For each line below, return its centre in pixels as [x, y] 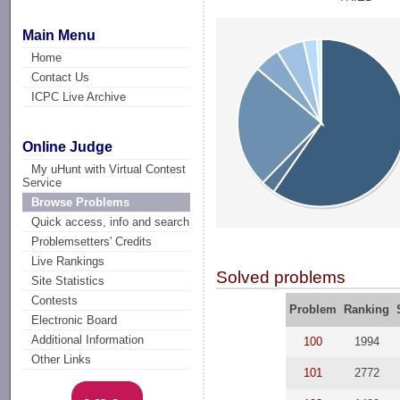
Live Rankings [68, 262]
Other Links [62, 360]
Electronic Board [75, 321]
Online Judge [68, 147]
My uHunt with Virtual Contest [109, 170]
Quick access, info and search [111, 222]
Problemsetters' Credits [92, 242]
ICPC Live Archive [79, 96]
